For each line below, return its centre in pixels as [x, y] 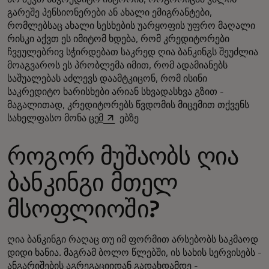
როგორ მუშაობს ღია [123, 157]
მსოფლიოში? [83, 210]
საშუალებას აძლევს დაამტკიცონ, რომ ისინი [107, 78]
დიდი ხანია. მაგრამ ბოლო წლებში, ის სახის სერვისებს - [134, 252]
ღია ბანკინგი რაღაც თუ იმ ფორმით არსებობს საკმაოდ [133, 239]
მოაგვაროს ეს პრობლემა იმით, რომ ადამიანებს [117, 65]
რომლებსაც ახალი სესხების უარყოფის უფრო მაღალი [131, 26]
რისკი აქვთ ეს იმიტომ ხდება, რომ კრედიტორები [118, 39]
